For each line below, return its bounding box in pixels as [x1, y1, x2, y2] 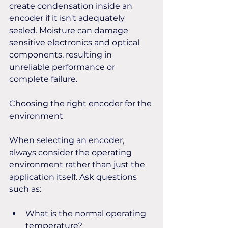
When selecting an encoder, [9, 135, 126, 145]
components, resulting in [9, 50, 114, 60]
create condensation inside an [9, 1, 134, 11]
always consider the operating [9, 148, 134, 157]
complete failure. [9, 74, 77, 84]
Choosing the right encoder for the [9, 99, 154, 108]
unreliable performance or [9, 62, 117, 72]
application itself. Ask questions [9, 172, 139, 182]
